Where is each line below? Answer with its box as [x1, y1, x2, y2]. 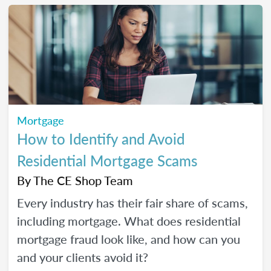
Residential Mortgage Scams [17, 150, 197, 171]
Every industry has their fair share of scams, [17, 194, 248, 211]
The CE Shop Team [33, 172, 133, 189]
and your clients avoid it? [17, 249, 148, 266]
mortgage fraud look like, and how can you [17, 230, 240, 247]
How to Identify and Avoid [17, 128, 184, 149]
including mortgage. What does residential [17, 212, 241, 229]
